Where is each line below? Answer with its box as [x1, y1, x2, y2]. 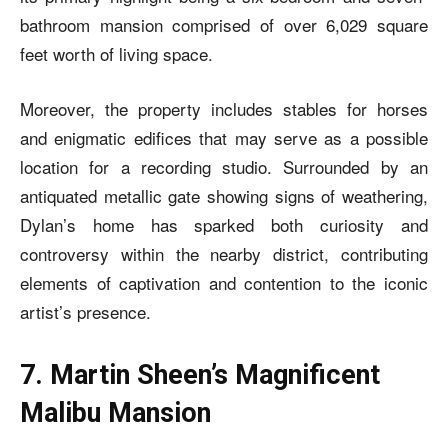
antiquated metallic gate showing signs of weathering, [20, 182, 428, 208]
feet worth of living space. [20, 40, 213, 66]
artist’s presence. [20, 298, 151, 324]
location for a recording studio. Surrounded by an [20, 153, 428, 179]
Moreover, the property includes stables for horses [20, 95, 428, 121]
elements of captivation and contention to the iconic [20, 269, 428, 295]
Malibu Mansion [20, 396, 211, 429]
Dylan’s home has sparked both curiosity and [20, 211, 428, 237]
